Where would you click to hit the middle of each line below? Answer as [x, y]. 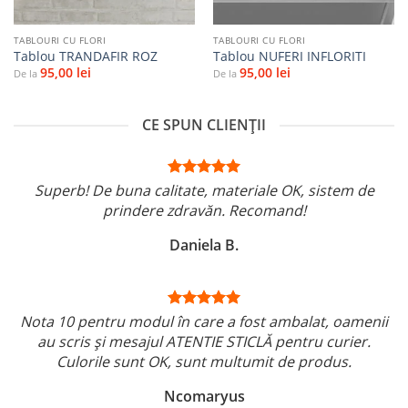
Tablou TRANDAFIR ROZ [85, 56]
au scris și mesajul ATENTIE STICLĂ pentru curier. [204, 342]
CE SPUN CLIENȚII [204, 125]
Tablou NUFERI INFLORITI [289, 56]
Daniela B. [204, 245]
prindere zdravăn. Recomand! [204, 211]
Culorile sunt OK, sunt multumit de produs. [204, 362]
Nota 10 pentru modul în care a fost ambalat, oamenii [204, 322]
